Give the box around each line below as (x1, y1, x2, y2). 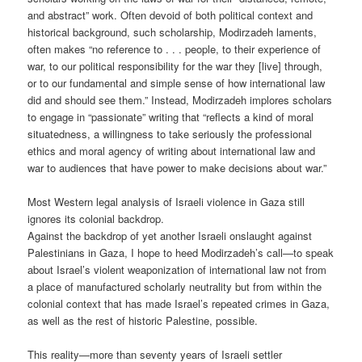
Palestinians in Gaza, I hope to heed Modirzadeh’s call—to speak (27, 245, 335, 261)
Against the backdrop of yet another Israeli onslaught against (27, 228, 313, 244)
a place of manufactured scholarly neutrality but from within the (27, 279, 322, 295)
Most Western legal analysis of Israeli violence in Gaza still (27, 194, 305, 210)
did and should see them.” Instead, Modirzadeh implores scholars (27, 91, 333, 107)
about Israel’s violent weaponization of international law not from (27, 262, 327, 278)
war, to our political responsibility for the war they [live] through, (27, 57, 323, 74)
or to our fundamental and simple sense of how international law (27, 74, 326, 90)
